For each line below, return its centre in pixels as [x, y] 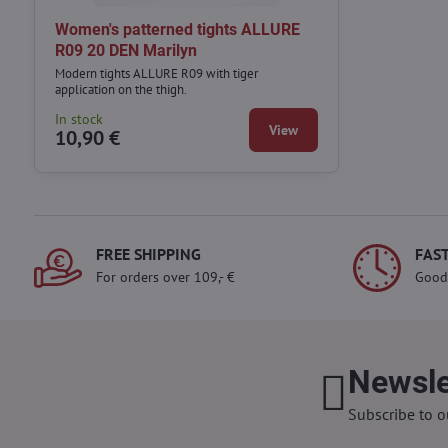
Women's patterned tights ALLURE [177, 30]
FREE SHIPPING [148, 253]
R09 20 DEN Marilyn [125, 51]
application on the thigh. [120, 89]
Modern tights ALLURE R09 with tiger [156, 73]
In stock [78, 118]
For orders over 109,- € [165, 276]
